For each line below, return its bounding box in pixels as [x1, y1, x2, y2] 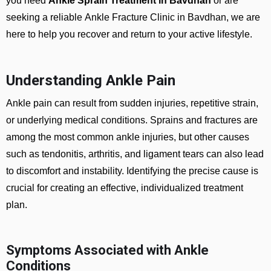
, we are [226, 12, 260, 22]
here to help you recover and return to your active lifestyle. [6, 29, 252, 39]
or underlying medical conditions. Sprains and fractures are [6, 115, 258, 125]
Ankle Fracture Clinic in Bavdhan [85, 12, 226, 22]
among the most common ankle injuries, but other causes [6, 132, 249, 142]
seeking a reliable [6, 12, 85, 22]
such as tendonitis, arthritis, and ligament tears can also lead [6, 149, 264, 159]
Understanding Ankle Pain [6, 72, 175, 89]
